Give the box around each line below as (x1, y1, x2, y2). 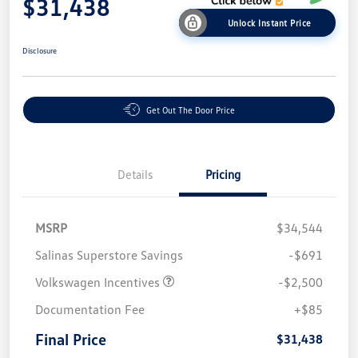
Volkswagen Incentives (35, 273, 163, 290)
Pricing (205, 166, 241, 181)
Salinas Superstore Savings (35, 246, 183, 263)
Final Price (35, 328, 106, 348)
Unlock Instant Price (227, 17, 312, 28)
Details (117, 166, 153, 181)
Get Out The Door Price (146, 104, 235, 115)
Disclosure (22, 45, 57, 55)
